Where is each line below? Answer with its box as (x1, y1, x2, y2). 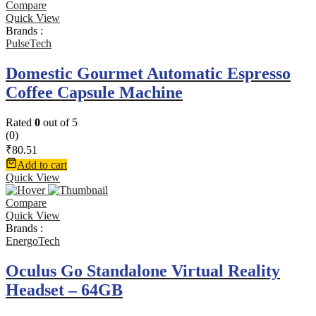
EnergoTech (6, 235, 60, 248)
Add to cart (17, 159, 67, 171)
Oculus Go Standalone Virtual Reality (6, 262, 280, 281)
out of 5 (40, 116, 78, 129)
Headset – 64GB (6, 281, 123, 300)
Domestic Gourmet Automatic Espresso (6, 64, 291, 83)
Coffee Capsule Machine (6, 83, 183, 102)
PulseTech (6, 37, 51, 50)
